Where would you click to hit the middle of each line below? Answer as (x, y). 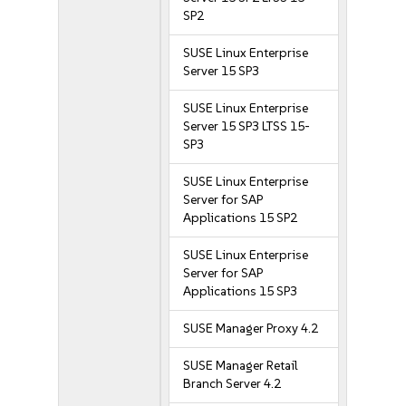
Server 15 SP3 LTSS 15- (247, 126)
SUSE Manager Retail (241, 366)
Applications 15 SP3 (241, 291)
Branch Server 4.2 (232, 384)
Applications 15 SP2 (241, 218)
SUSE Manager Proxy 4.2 (251, 329)
